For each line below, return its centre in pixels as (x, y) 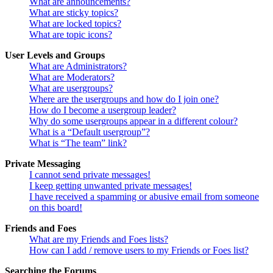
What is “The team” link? (78, 143)
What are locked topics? (75, 24)
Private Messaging (43, 164)
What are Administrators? (78, 66)
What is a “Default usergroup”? (90, 132)
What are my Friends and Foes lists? (99, 239)
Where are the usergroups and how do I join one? (124, 99)
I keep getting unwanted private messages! (111, 186)
